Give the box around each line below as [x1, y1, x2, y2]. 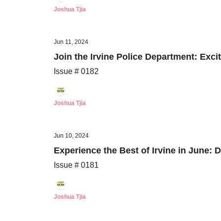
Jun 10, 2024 [54, 132, 89, 139]
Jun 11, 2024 [54, 38, 88, 45]
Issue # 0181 [54, 161, 99, 169]
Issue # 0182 [54, 67, 99, 75]
